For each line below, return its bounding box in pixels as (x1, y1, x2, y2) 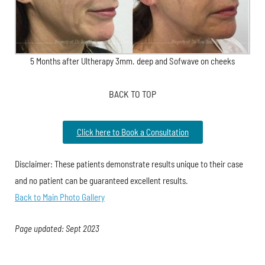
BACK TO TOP (109, 88, 156, 100)
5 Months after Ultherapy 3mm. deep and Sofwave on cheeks (30, 56, 235, 67)
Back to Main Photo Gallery (15, 192, 105, 203)
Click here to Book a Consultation (76, 127, 189, 138)
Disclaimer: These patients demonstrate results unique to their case (15, 159, 243, 170)
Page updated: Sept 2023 (15, 223, 99, 234)
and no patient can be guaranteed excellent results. (15, 175, 188, 186)
